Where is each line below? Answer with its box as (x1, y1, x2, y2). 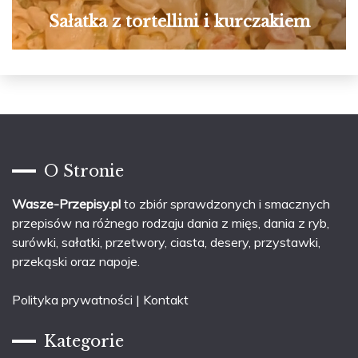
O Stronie (44, 161, 124, 181)
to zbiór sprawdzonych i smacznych (121, 196, 330, 213)
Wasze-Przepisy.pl (12, 196, 121, 213)
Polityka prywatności (12, 292, 133, 308)
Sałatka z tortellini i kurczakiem (48, 11, 310, 31)
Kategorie (44, 331, 124, 351)
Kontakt (143, 292, 189, 308)
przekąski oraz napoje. (12, 253, 140, 270)
